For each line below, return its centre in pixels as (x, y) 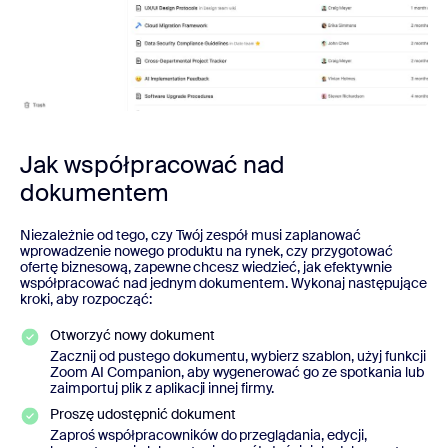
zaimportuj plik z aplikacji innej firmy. (162, 388)
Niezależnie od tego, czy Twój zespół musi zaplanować (190, 235)
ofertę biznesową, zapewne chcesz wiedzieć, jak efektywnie (206, 267)
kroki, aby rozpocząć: (86, 299)
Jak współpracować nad (152, 165)
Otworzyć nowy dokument (132, 335)
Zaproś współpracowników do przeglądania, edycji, (209, 435)
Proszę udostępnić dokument (143, 414)
